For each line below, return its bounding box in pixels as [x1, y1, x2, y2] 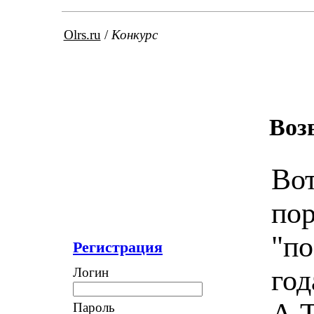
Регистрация [73, 238, 163, 256]
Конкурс [111, 27, 158, 42]
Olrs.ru [63, 27, 101, 42]
